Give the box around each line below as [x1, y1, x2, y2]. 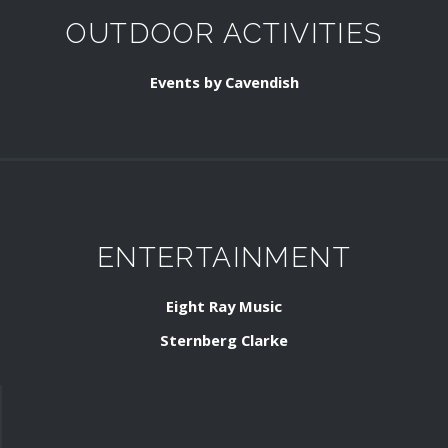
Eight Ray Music [166, 296, 282, 322]
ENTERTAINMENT [96, 241, 352, 274]
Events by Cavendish [149, 72, 299, 98]
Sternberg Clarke [160, 330, 288, 356]
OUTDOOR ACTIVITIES [65, 17, 383, 50]
